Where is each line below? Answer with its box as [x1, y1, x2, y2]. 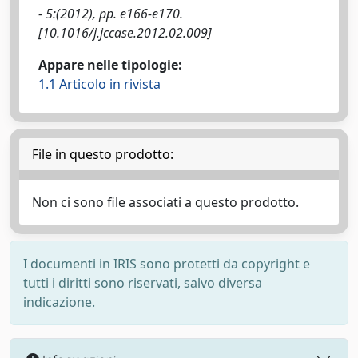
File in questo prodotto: [32, 145, 173, 163]
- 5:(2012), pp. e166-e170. [38, 5, 183, 22]
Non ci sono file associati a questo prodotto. [32, 193, 299, 211]
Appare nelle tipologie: [38, 56, 182, 74]
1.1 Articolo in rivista [38, 75, 161, 93]
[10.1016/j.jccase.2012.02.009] [38, 24, 212, 42]
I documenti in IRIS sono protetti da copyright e [23, 255, 310, 272]
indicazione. [23, 293, 95, 311]
